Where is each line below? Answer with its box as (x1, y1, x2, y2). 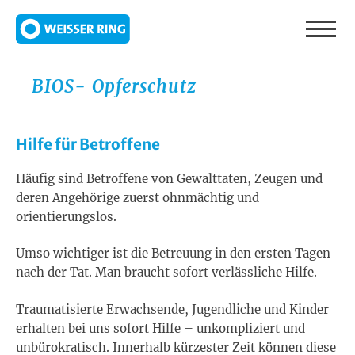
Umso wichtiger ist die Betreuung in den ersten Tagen (16, 246, 330, 261)
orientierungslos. (16, 208, 120, 224)
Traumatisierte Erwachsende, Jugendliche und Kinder (16, 301, 329, 317)
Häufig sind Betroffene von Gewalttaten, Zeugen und (16, 170, 323, 186)
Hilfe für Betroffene (16, 134, 160, 154)
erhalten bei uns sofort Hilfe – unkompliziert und (16, 320, 305, 336)
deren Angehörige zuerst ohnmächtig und (16, 189, 259, 205)
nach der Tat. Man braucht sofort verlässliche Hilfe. (16, 265, 320, 280)
